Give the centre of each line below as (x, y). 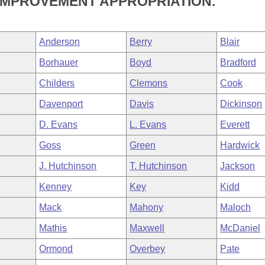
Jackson (238, 166)
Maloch (236, 207)
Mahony (147, 207)
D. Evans (59, 125)
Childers (57, 83)
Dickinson (241, 104)
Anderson (60, 42)
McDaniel (240, 228)
